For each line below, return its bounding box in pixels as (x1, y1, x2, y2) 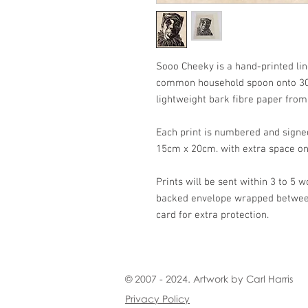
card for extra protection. (156, 209, 269, 221)
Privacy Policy (125, 293, 190, 305)
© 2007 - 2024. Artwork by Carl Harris (125, 273, 293, 285)
